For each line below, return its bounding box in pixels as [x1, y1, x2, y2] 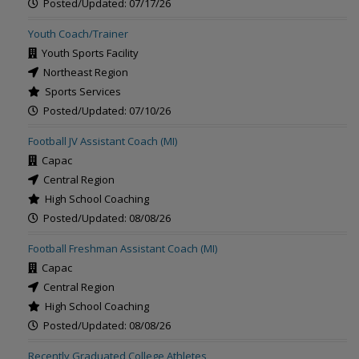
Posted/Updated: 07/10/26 [38, 103, 171, 118]
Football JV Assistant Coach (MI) [28, 134, 177, 148]
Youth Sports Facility [37, 46, 139, 60]
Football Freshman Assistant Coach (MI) [28, 241, 217, 256]
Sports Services [40, 84, 121, 99]
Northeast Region [38, 65, 128, 79]
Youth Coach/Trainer [28, 26, 128, 41]
